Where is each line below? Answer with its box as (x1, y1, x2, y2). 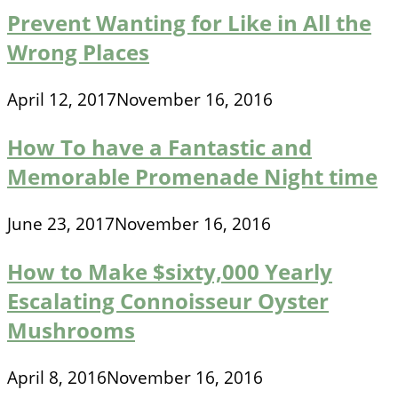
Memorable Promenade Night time (7, 162, 378, 192)
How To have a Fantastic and (7, 132, 312, 163)
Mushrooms (7, 315, 135, 346)
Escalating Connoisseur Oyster (7, 286, 329, 316)
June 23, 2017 (7, 212, 115, 236)
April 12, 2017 (7, 88, 116, 112)
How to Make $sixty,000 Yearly (7, 257, 332, 287)
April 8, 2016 (7, 366, 107, 390)
